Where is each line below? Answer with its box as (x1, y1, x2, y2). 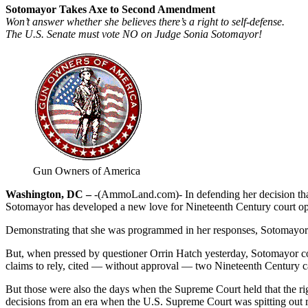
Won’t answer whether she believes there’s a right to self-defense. (5, 15, 285, 27)
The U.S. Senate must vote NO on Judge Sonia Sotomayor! (5, 27, 262, 40)
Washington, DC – (5, 188, 91, 200)
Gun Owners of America (33, 164, 140, 177)
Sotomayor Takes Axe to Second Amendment (5, 3, 215, 15)
